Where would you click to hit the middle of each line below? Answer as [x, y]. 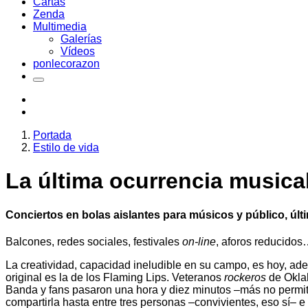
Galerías [81, 39]
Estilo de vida [66, 147]
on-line [199, 242]
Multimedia [60, 26]
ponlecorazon [66, 64]
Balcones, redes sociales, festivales [94, 242]
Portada [52, 135]
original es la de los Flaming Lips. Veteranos [115, 278]
